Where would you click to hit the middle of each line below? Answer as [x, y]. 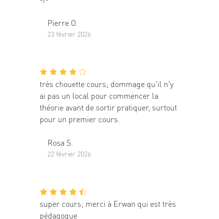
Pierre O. [63, 22]
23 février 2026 [69, 33]
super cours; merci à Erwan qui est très [108, 204]
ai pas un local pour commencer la [99, 96]
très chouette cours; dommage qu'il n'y [107, 84]
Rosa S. [60, 142]
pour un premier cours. [80, 119]
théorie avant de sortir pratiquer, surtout [108, 107]
